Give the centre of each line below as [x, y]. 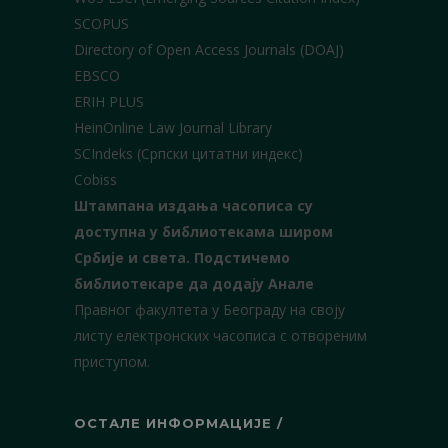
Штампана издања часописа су [193, 205]
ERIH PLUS [109, 101]
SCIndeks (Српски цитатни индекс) [188, 153]
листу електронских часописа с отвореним [220, 335]
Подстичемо [242, 257]
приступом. [112, 361]
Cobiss [95, 179]
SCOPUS [101, 23]
